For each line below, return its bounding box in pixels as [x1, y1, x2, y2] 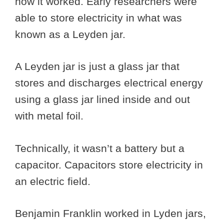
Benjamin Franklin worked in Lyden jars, [15, 207, 206, 219]
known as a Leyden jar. [15, 28, 128, 40]
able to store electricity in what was [15, 11, 182, 23]
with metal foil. [15, 110, 86, 122]
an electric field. [15, 175, 93, 187]
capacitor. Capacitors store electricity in [15, 158, 203, 170]
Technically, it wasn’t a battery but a [15, 142, 184, 154]
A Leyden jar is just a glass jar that [15, 60, 179, 72]
